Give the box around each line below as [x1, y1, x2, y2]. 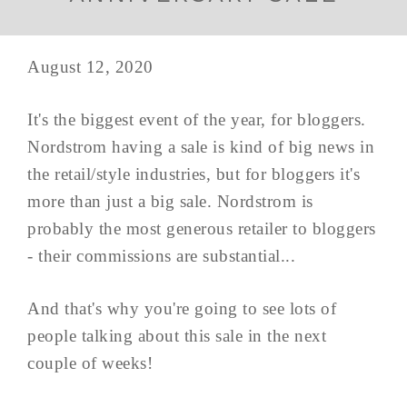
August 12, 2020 [27, 57, 154, 77]
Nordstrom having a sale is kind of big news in [27, 137, 374, 157]
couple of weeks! [27, 353, 153, 373]
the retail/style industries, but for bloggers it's [27, 164, 360, 184]
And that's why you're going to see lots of [27, 299, 336, 319]
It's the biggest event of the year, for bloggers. [27, 110, 366, 130]
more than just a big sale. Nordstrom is [27, 192, 313, 212]
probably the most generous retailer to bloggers [27, 219, 376, 239]
